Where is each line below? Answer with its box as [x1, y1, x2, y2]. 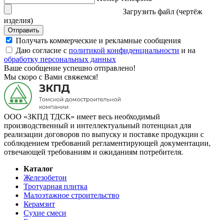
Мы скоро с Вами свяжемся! [4, 73, 98, 82]
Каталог [24, 165, 53, 173]
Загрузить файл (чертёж [123, 7, 202, 16]
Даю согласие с [16, 46, 69, 55]
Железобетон [24, 173, 67, 182]
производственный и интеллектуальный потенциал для [4, 121, 191, 130]
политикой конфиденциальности [69, 46, 179, 55]
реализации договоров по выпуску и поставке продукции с [4, 130, 204, 139]
